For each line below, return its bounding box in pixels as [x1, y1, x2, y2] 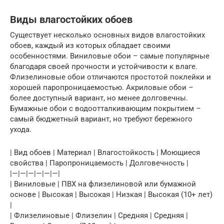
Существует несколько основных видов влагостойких [10, 30, 205, 39]
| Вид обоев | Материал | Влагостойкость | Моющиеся [10, 148, 200, 157]
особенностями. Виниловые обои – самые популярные [10, 51, 209, 60]
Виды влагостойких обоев [10, 14, 132, 26]
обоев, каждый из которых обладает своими [10, 41, 170, 50]
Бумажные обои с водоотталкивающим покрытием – [10, 104, 201, 113]
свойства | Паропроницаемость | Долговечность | [10, 158, 188, 167]
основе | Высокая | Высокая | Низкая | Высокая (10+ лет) [10, 190, 212, 199]
